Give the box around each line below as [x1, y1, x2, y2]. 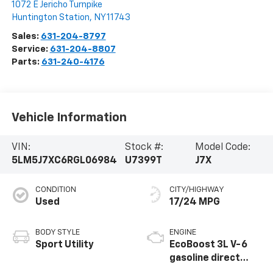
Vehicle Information [11, 111, 127, 124]
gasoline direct [169, 253, 240, 264]
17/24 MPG [169, 197, 220, 208]
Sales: [11, 32, 41, 41]
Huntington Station [11, 13, 90, 23]
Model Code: [194, 143, 250, 153]
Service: [11, 44, 50, 54]
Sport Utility [35, 240, 94, 250]
